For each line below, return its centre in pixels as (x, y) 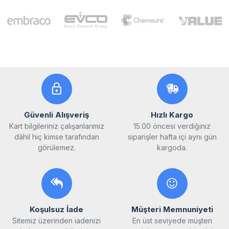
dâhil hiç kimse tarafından (56, 136)
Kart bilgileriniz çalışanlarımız (56, 126)
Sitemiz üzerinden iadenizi (57, 220)
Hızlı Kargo (172, 114)
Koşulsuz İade (57, 209)
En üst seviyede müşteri (172, 220)
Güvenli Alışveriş (57, 114)
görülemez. (56, 147)
